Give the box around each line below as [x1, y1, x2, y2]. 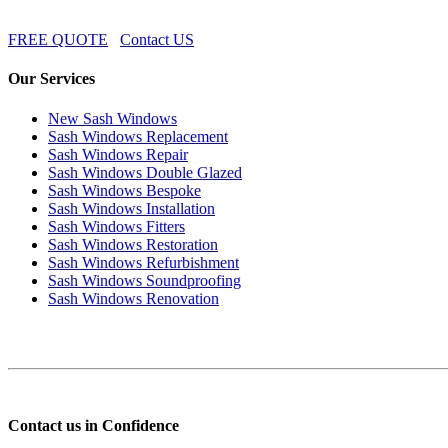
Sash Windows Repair [48, 145, 188, 163]
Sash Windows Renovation [48, 289, 219, 307]
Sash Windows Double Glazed [48, 163, 242, 181]
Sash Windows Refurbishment [48, 253, 239, 271]
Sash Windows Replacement [48, 127, 228, 145]
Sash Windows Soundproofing [48, 271, 241, 289]
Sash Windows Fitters [48, 217, 185, 235]
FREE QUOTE [8, 31, 108, 49]
